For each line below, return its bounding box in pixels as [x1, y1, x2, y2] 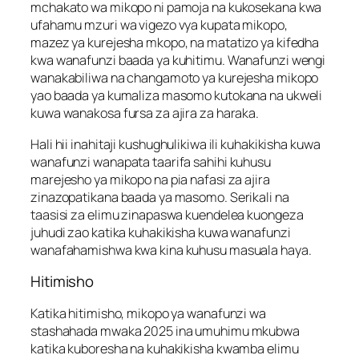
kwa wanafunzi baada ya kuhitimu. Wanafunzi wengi [30, 51, 326, 70]
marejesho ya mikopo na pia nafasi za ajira [30, 170, 270, 188]
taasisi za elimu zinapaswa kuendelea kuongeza [30, 205, 304, 224]
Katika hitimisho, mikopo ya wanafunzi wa [30, 304, 266, 322]
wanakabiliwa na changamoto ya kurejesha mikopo [30, 69, 319, 87]
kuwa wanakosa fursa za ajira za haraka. [30, 104, 260, 123]
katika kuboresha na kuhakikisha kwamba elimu [30, 339, 299, 357]
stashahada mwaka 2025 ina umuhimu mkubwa [30, 321, 300, 340]
